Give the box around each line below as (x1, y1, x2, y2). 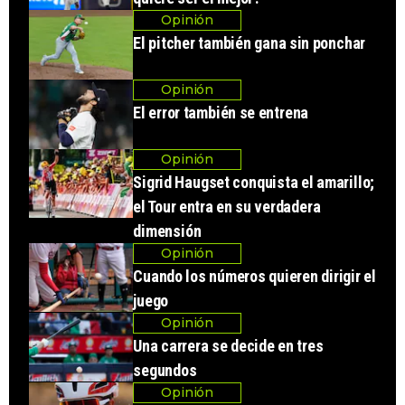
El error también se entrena (133, 102, 309, 122)
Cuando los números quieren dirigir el (133, 266, 376, 286)
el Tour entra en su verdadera (133, 196, 321, 216)
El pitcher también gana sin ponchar (133, 33, 366, 53)
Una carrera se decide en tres (133, 335, 324, 355)
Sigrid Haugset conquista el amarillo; (133, 172, 375, 192)
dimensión (133, 221, 202, 240)
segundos (133, 360, 197, 380)
